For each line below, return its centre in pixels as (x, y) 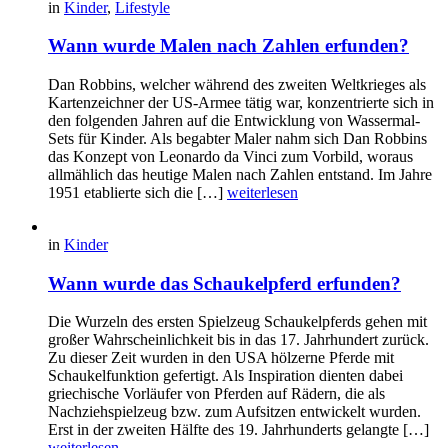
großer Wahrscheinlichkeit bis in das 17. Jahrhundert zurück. (238, 340)
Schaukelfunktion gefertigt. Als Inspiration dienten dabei (225, 376)
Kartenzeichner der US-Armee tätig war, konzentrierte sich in (241, 102)
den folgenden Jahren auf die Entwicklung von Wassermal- (234, 120)
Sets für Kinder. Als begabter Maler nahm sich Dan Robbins (237, 138)
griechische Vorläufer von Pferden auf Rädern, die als (216, 394)
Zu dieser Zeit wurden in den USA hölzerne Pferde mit (221, 358)
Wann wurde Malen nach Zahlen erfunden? (228, 46)
